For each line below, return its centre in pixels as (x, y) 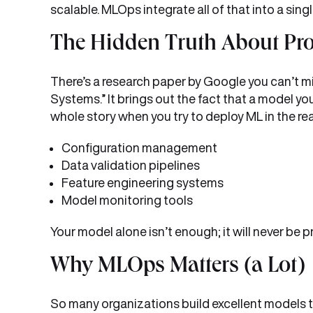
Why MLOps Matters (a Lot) (178, 268)
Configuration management (139, 147)
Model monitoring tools (127, 200)
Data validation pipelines (131, 165)
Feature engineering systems (143, 182)
